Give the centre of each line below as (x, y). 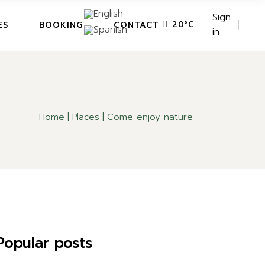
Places (86, 117)
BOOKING (61, 25)
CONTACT (136, 25)
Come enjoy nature (150, 117)
